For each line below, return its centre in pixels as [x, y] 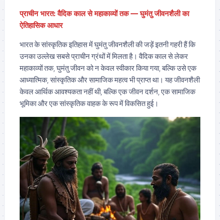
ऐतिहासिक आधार [41, 25]
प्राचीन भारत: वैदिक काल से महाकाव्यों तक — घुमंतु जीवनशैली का [104, 13]
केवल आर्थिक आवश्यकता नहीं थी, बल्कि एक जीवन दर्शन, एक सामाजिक [108, 91]
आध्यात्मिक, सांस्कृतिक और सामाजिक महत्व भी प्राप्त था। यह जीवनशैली [110, 80]
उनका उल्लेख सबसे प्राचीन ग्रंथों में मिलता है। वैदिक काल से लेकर [104, 56]
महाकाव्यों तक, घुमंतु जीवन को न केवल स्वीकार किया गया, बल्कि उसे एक [108, 68]
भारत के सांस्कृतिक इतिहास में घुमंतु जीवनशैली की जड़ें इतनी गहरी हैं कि [108, 44]
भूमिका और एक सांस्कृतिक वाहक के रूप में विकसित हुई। [89, 103]
